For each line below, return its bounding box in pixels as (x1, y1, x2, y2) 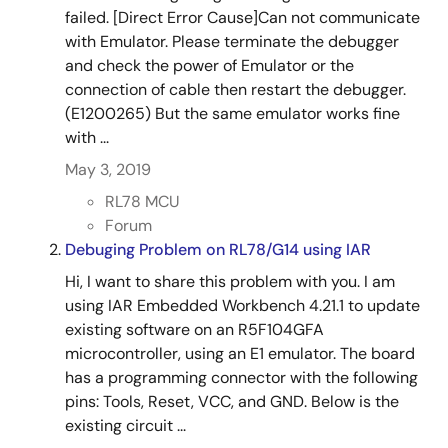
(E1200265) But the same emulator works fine (65, 103, 400, 124)
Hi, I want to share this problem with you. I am (65, 271, 395, 292)
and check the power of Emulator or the (65, 55, 354, 76)
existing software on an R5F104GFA (65, 319, 324, 340)
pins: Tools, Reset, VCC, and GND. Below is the (65, 391, 399, 412)
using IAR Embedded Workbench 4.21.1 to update (65, 295, 420, 316)
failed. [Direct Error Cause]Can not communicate (65, 7, 420, 28)
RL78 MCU (105, 191, 180, 212)
